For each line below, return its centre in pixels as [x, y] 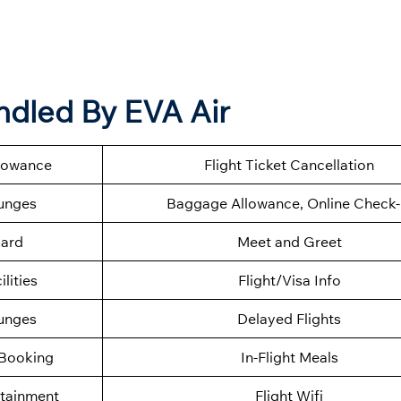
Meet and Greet [289, 242]
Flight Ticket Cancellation [289, 165]
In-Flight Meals [289, 358]
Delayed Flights [289, 319]
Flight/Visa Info [289, 281]
